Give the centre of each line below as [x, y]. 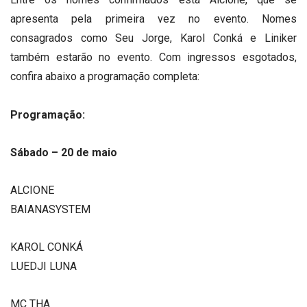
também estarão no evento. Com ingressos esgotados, [153, 58]
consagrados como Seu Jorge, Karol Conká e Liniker [153, 38]
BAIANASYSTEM [50, 209]
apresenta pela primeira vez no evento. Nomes [153, 19]
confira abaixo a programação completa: [105, 77]
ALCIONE [32, 190]
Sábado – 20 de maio [64, 152]
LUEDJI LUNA [44, 267]
